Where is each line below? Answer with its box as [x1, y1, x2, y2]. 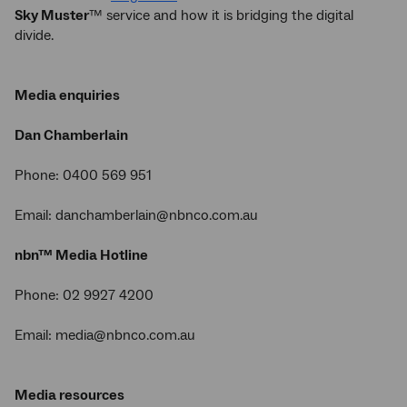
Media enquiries [15, 86, 120, 104]
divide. [15, 26, 57, 45]
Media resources [15, 386, 124, 404]
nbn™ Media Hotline [15, 246, 148, 264]
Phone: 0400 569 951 [15, 166, 152, 184]
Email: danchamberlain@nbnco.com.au [15, 206, 262, 224]
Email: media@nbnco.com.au [15, 326, 199, 344]
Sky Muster [15, 6, 89, 25]
